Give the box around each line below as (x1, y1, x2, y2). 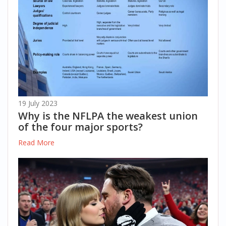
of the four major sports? (18, 120, 143, 134)
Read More (18, 138, 54, 148)
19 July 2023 (18, 98, 58, 108)
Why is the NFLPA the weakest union (18, 109, 198, 123)
